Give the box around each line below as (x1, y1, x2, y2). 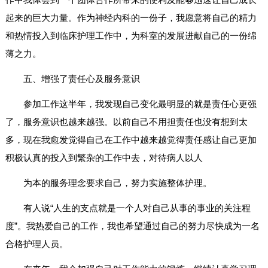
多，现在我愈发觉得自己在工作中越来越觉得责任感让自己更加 (5, 135, 257, 145)
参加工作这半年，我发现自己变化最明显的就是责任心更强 (23, 99, 257, 109)
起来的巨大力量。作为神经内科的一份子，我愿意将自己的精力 (5, 13, 257, 23)
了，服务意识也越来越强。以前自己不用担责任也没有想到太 (5, 117, 248, 127)
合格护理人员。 (5, 239, 68, 249)
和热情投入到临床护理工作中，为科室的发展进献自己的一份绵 (5, 31, 257, 41)
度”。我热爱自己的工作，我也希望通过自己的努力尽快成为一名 (5, 221, 260, 232)
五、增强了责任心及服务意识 (23, 74, 140, 84)
